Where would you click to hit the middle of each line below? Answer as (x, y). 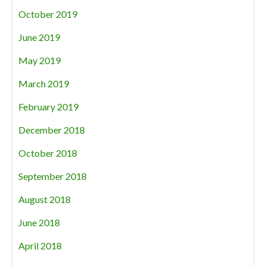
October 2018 (48, 153)
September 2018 (53, 176)
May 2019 (39, 60)
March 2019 (44, 83)
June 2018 (39, 222)
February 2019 (48, 107)
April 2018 (40, 246)
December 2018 (52, 130)
